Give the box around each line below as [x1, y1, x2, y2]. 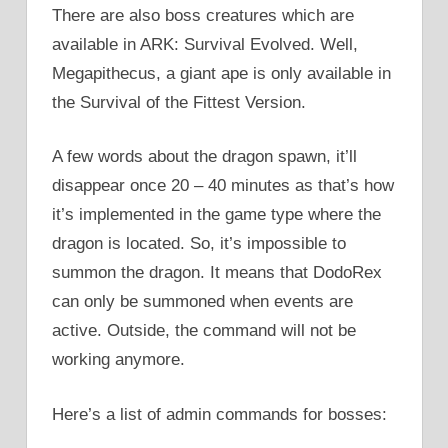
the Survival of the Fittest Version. [52, 92, 306, 112]
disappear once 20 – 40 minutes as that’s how [52, 176, 394, 196]
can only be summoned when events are [52, 292, 353, 312]
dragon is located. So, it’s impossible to [52, 234, 346, 254]
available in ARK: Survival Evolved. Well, [52, 34, 363, 54]
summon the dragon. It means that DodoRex [52, 263, 382, 283]
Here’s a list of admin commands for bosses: [52, 404, 387, 424]
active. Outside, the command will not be [52, 321, 356, 341]
